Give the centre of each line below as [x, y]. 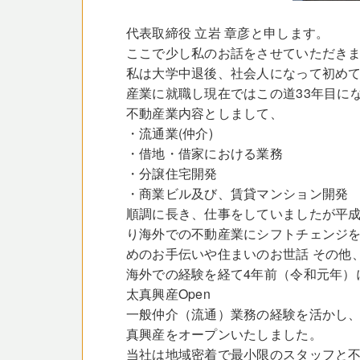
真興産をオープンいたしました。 [224, 333]
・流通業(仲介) [169, 133]
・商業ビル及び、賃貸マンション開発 [237, 193]
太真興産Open [168, 293]
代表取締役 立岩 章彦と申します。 [227, 32]
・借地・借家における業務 [205, 153]
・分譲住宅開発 [172, 173]
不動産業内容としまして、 [205, 112]
